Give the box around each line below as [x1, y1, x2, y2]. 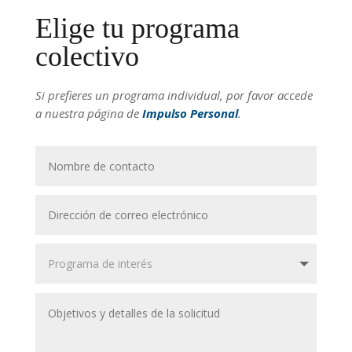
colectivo [35, 41, 139, 73]
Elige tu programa [35, 13, 240, 45]
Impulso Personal [141, 105, 238, 122]
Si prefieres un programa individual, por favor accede [35, 87, 313, 104]
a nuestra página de [35, 105, 142, 122]
